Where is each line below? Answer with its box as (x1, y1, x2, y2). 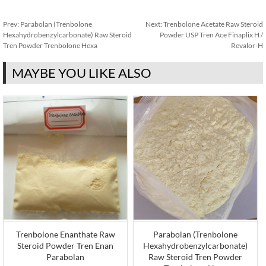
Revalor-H (231, 41, 263, 50)
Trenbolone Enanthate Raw (15, 229, 115, 240)
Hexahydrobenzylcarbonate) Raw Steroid (3, 30, 132, 39)
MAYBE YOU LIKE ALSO (12, 65, 151, 81)
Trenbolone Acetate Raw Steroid (163, 20, 263, 28)
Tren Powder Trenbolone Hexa (3, 41, 97, 50)
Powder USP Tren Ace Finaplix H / (160, 30, 263, 39)
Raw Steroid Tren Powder (148, 252, 243, 262)
